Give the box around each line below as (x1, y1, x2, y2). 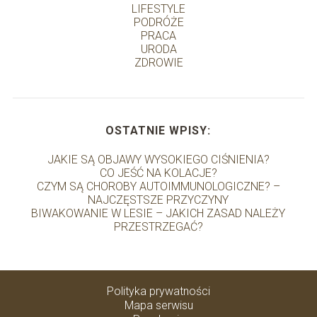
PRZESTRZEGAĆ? (113, 220, 203, 234)
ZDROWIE (134, 56, 183, 70)
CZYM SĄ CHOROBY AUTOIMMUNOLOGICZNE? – (36, 180, 280, 194)
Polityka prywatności (107, 284, 210, 299)
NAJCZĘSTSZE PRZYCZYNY (88, 193, 229, 207)
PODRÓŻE (133, 16, 184, 30)
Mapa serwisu (124, 299, 193, 313)
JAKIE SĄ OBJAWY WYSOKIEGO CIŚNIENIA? (47, 153, 270, 167)
